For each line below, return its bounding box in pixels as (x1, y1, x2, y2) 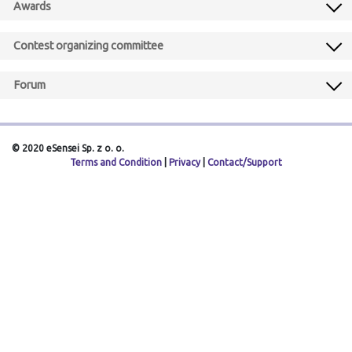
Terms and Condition (70, 157, 162, 167)
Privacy (169, 157, 200, 167)
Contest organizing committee (13, 39, 163, 52)
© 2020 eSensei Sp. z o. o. (12, 143, 124, 153)
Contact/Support (207, 157, 282, 167)
